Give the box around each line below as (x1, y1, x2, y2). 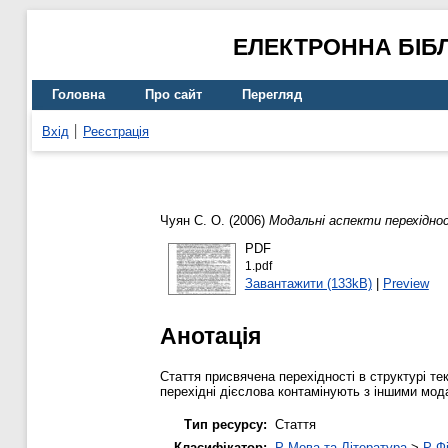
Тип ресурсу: (184, 416, 267, 432)
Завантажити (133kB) (244, 275, 372, 291)
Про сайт (145, 87, 202, 103)
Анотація (160, 322, 261, 349)
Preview (382, 275, 429, 291)
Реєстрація (83, 123, 149, 139)
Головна (52, 87, 105, 103)
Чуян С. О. (160, 213, 225, 229)
